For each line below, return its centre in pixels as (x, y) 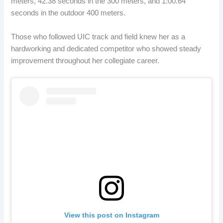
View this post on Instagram (111, 215)
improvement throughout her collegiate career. (85, 60)
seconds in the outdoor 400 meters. (68, 13)
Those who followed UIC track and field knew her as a (98, 37)
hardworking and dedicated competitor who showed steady (106, 49)
